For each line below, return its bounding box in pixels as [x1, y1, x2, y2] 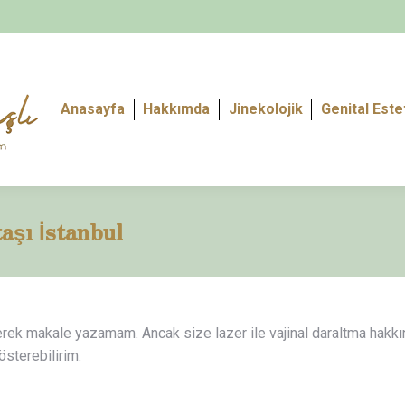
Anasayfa [61, 100, 126, 118]
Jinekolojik [228, 100, 303, 118]
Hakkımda [143, 100, 211, 118]
